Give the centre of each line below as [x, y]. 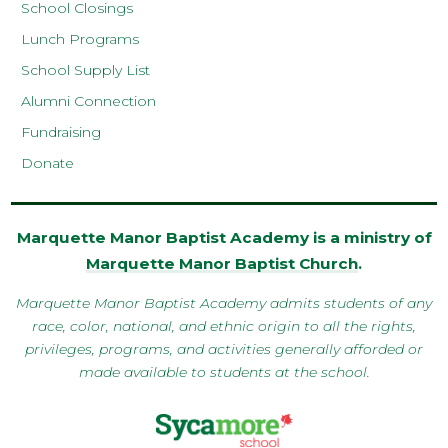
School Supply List [86, 69]
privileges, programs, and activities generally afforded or [224, 348]
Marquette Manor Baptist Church [222, 263]
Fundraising [61, 131]
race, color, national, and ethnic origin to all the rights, [224, 325]
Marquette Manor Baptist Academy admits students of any [224, 302]
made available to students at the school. [224, 371]
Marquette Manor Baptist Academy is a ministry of [224, 237]
